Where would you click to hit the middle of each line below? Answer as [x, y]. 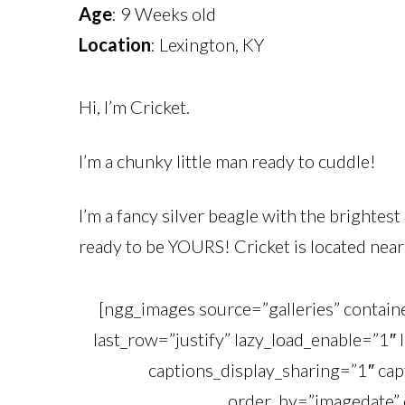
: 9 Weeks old [164, 13]
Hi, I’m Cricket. [134, 106]
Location [115, 44]
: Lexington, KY [207, 44]
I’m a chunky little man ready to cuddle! [227, 160]
